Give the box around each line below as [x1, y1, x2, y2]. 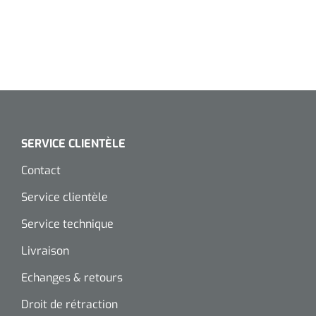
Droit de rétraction [21, 297, 118, 312]
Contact [21, 163, 61, 178]
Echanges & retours [21, 270, 123, 285]
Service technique [21, 217, 114, 231]
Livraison [21, 243, 69, 258]
